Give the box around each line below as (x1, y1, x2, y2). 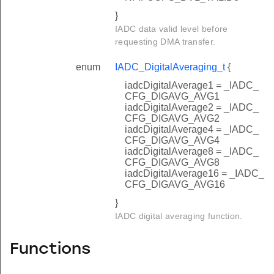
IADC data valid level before (115, 23, 228, 34)
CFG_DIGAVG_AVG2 (125, 113, 220, 124)
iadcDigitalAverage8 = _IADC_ (125, 146, 259, 157)
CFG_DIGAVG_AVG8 (125, 157, 220, 168)
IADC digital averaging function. (115, 210, 243, 221)
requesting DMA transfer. (115, 36, 216, 46)
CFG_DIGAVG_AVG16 (125, 179, 225, 190)
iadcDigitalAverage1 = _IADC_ (125, 80, 259, 91)
